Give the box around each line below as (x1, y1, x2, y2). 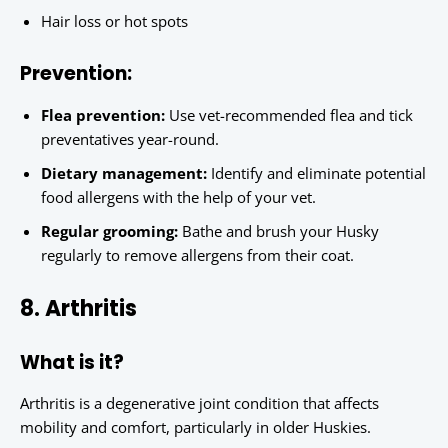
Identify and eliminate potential (207, 163, 426, 184)
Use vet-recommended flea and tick (165, 105, 413, 126)
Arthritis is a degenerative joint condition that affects (20, 393, 379, 414)
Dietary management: (41, 163, 207, 184)
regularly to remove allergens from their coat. (41, 245, 354, 266)
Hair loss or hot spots (41, 11, 188, 32)
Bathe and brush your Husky (178, 221, 379, 242)
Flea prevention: (41, 105, 165, 126)
